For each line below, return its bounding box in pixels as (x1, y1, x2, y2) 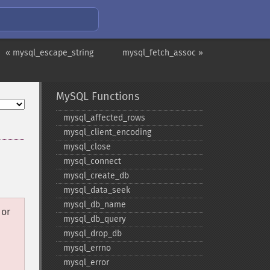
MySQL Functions (55, 90, 139, 103)
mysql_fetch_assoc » (122, 48, 203, 58)
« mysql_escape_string (5, 48, 93, 58)
